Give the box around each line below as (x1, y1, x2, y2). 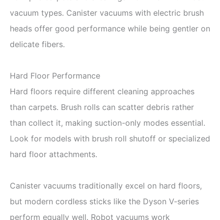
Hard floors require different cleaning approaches (10, 86, 194, 96)
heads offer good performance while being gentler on (10, 23, 210, 33)
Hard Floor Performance (10, 70, 100, 81)
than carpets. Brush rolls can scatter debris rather (10, 102, 194, 112)
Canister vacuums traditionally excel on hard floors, (10, 180, 202, 191)
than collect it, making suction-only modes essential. (10, 117, 205, 128)
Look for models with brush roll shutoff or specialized (10, 133, 210, 143)
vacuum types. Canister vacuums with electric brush (10, 7, 204, 18)
